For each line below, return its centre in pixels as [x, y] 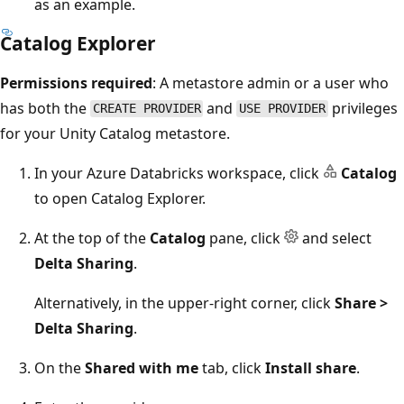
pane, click [245, 238]
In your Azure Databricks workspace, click [179, 173]
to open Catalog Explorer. [120, 198]
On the [60, 367]
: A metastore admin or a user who [271, 83]
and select [335, 238]
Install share [311, 367]
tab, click [232, 367]
